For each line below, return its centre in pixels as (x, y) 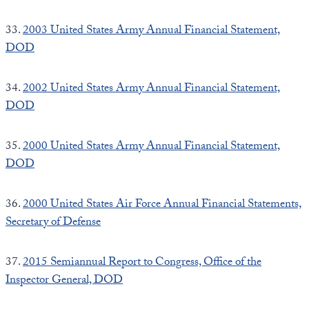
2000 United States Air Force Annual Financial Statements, (162, 205)
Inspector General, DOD (64, 281)
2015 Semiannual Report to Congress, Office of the (142, 263)
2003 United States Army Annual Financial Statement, (151, 31)
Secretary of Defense (53, 223)
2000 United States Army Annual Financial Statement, (151, 147)
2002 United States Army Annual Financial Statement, (151, 89)
